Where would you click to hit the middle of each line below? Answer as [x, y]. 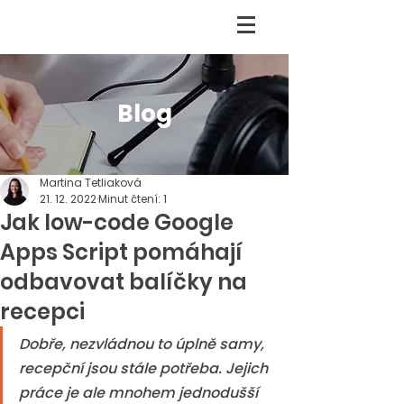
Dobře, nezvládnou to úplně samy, [143, 344]
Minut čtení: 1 [133, 199]
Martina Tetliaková [91, 183]
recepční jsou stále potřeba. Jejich [145, 368]
